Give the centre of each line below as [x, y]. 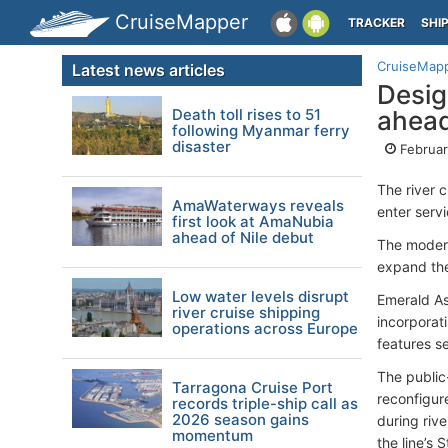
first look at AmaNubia [253, 221]
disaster [201, 146]
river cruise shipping [246, 312]
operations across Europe [265, 328]
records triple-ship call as [265, 403]
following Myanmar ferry [261, 130]
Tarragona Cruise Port [252, 387]
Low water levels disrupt [260, 296]
